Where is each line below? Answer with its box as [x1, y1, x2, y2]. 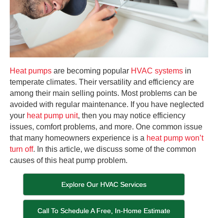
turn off [10, 145, 33, 153]
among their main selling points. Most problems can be [10, 89, 197, 97]
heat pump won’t [146, 133, 203, 142]
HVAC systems [131, 66, 183, 75]
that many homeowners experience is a [10, 133, 146, 142]
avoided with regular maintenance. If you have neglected [10, 100, 204, 109]
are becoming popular [52, 66, 131, 75]
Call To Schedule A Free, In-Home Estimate [37, 206, 171, 215]
